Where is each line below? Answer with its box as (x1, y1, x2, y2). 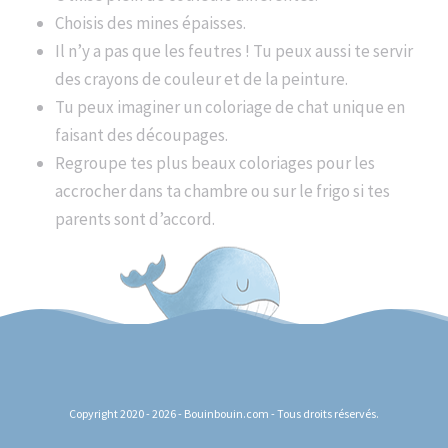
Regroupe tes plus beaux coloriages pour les (55, 152, 375, 174)
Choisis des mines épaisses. (55, 12, 246, 34)
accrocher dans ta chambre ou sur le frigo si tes (55, 180, 390, 202)
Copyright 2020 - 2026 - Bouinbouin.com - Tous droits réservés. (69, 406, 379, 421)
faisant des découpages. (55, 124, 228, 146)
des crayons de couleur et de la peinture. (55, 68, 348, 90)
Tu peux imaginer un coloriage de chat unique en (55, 96, 405, 118)
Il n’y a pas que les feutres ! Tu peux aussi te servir (55, 40, 413, 62)
